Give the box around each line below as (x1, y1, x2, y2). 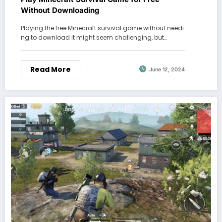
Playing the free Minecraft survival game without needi (21, 23, 184, 32)
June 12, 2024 (149, 66, 185, 73)
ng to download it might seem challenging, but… (21, 33, 167, 42)
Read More (30, 64, 71, 74)
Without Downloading (21, 5, 99, 15)
